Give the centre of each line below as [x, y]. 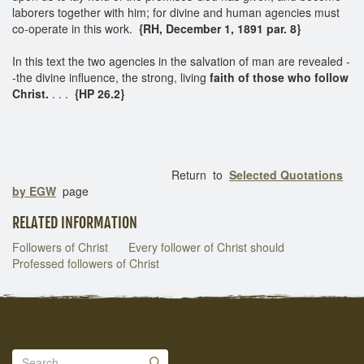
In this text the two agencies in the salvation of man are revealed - [181, 61]
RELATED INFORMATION [75, 222]
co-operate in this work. [74, 28]
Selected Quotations [286, 174]
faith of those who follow [279, 77]
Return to [121, 174]
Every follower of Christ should [206, 247]
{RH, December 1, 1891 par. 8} [218, 28]
